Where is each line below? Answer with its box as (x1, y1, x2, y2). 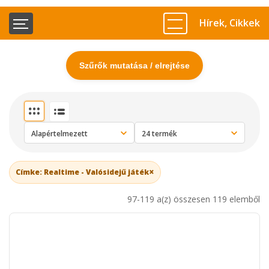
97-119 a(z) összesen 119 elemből (127, 193, 260, 205)
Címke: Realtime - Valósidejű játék (16, 166, 149, 177)
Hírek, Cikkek (199, 16, 260, 29)
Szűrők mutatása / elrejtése (79, 61, 190, 70)
